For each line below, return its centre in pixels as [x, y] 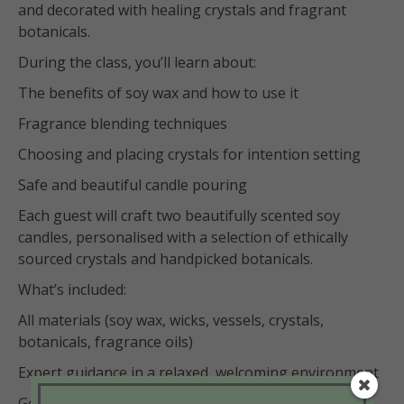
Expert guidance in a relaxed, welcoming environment [198, 372]
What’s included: [72, 289]
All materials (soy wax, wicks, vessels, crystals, [171, 320]
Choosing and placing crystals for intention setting [189, 154]
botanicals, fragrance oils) [106, 342]
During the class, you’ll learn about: [137, 62]
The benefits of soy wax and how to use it [158, 93]
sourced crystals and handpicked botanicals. [165, 259]
